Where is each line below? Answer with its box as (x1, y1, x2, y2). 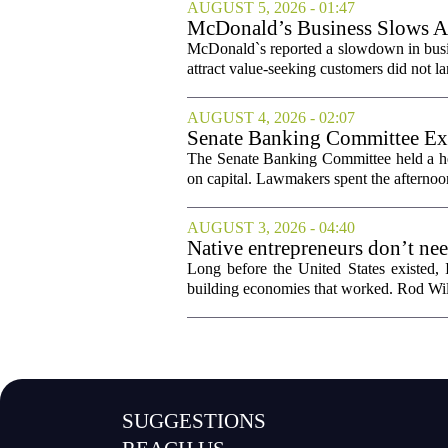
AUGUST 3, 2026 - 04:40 (187, 218, 355, 236)
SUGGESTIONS (122, 408, 267, 433)
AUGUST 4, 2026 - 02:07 (187, 108, 355, 126)
